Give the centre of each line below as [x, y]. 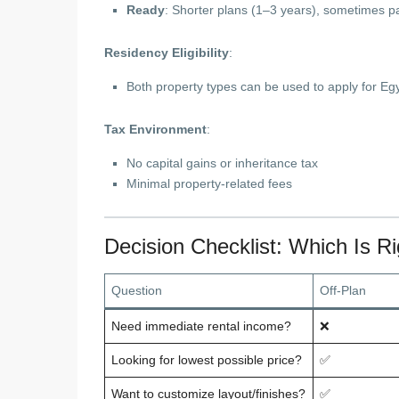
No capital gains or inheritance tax [222, 163]
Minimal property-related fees [209, 183]
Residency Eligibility [167, 53]
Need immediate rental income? [201, 326]
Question [137, 290]
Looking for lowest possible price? [207, 360]
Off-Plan [343, 290]
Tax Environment [155, 129]
